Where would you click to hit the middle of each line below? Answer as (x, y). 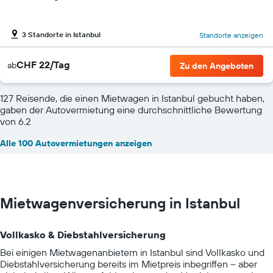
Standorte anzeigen (231, 35)
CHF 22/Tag (43, 64)
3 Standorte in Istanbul (61, 35)
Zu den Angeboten (217, 66)
